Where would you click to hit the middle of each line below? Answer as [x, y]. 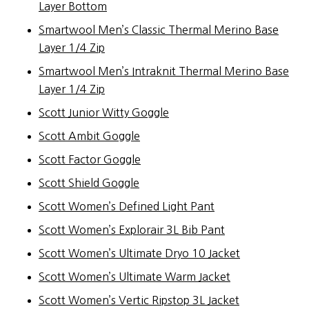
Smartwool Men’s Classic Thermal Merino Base [159, 29]
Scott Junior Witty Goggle [104, 112]
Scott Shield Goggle [89, 182]
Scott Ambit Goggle [89, 136]
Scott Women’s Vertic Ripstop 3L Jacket [139, 300]
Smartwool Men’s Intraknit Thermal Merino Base [164, 71]
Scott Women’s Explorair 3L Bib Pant [132, 229]
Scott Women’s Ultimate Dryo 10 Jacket [139, 253]
